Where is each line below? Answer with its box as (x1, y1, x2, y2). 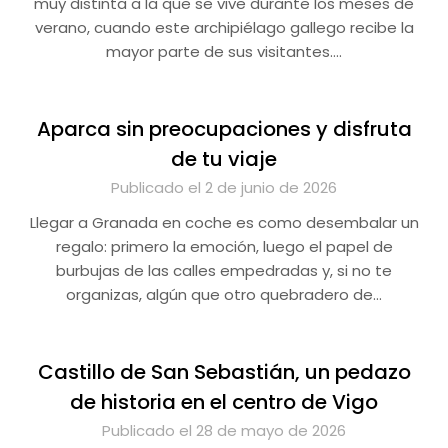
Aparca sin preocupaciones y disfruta (36, 115, 412, 143)
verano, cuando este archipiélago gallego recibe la (34, 17, 414, 38)
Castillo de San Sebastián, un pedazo (37, 358, 411, 386)
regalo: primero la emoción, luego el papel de (55, 236, 393, 257)
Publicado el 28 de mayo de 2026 (102, 420, 346, 441)
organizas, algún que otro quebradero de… (66, 284, 382, 305)
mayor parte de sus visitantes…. (106, 41, 342, 62)
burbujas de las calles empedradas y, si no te (56, 260, 392, 281)
